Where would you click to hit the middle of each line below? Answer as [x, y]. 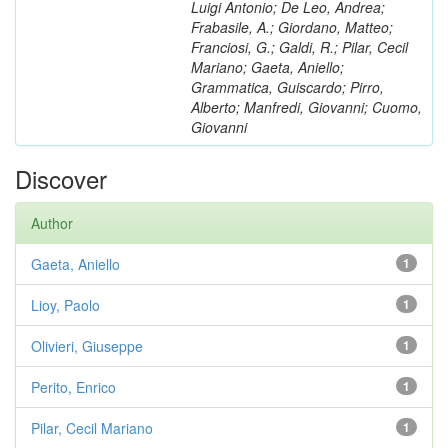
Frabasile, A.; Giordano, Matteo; [292, 27]
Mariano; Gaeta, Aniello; [267, 67]
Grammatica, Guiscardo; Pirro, [287, 87]
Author [52, 223]
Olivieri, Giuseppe [87, 346]
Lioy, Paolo [65, 305]
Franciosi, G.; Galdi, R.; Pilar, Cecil [299, 47]
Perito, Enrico [73, 387]
